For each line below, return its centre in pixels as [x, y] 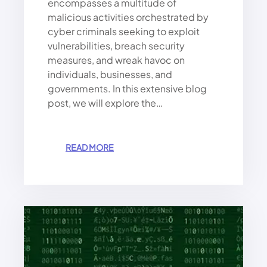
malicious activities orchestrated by [128, 17]
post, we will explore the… [105, 103]
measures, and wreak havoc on [116, 60]
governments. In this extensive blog [127, 89]
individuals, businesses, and [110, 74]
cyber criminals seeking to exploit [124, 32]
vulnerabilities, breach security [116, 46]
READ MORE [90, 148]
